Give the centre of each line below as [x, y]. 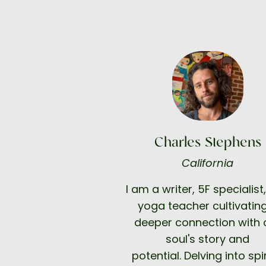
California [208, 163]
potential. [156, 256]
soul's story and [208, 239]
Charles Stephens [208, 143]
